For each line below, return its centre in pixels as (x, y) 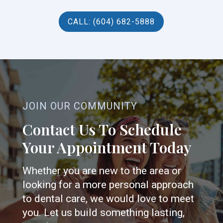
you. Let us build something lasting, (103, 213)
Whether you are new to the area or (102, 171)
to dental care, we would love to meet (108, 199)
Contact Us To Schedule (102, 130)
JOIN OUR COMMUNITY (80, 106)
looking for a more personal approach (108, 185)
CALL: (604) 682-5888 (111, 22)
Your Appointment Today (107, 148)
